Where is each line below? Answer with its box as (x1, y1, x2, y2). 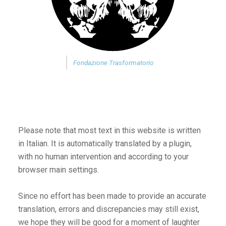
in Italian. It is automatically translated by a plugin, (18, 138, 192, 148)
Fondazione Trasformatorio (73, 58, 154, 67)
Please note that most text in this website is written (18, 125, 201, 135)
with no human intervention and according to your (18, 151, 189, 161)
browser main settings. (18, 164, 99, 175)
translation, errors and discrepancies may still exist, (18, 204, 199, 214)
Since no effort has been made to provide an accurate (18, 191, 206, 201)
